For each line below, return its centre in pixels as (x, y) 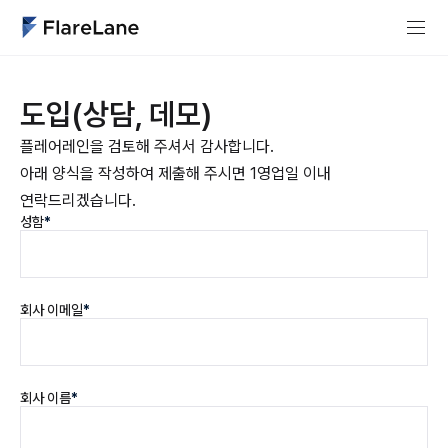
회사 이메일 (51, 310)
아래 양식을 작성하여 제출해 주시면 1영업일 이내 (175, 173)
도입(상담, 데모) (116, 114)
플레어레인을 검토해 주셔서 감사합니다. (147, 146)
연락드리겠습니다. (78, 200)
